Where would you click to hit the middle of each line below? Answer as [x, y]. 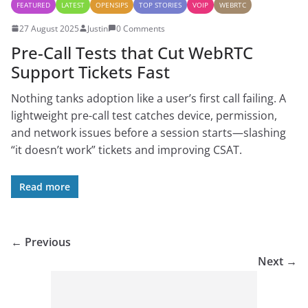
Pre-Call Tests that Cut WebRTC [132, 52]
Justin [98, 28]
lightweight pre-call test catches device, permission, [144, 115]
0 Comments [141, 28]
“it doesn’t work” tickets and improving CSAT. [126, 150]
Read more [45, 186]
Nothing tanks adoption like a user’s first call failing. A [148, 98]
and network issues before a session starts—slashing [148, 132]
